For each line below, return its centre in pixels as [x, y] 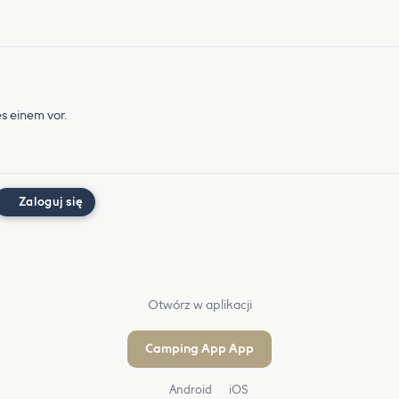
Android [189, 390]
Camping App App [199, 349]
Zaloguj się [51, 202]
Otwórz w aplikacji [199, 305]
